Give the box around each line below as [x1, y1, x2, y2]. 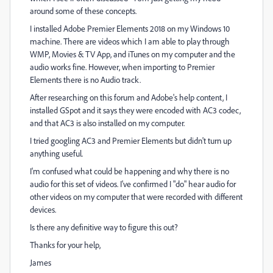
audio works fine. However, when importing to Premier [30, 62, 214, 72]
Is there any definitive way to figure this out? [30, 222, 178, 232]
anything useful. [30, 148, 83, 158]
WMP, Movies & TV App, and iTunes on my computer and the [30, 49, 235, 59]
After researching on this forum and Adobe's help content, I [30, 92, 227, 102]
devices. [30, 204, 56, 214]
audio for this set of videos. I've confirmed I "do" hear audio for [30, 179, 236, 189]
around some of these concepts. [30, 5, 136, 16]
